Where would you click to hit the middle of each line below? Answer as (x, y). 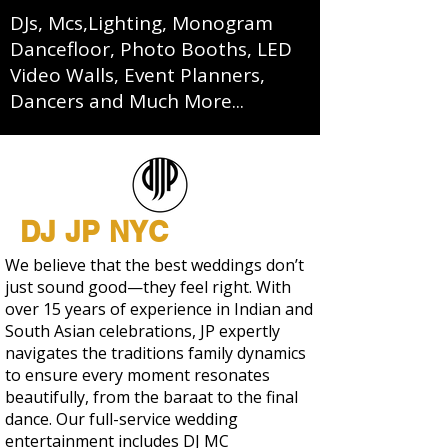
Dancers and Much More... (127, 101)
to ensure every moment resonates (137, 375)
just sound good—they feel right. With (148, 287)
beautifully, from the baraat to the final (151, 397)
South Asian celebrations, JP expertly (142, 331)
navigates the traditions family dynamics (155, 353)
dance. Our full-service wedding (121, 419)
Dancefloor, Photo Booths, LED (151, 49)
